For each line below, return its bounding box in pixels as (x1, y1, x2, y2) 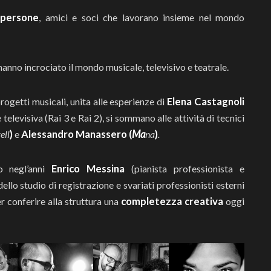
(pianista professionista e (131, 163, 245, 175)
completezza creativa (118, 195, 223, 208)
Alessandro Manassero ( (21, 128, 132, 141)
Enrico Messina (51, 162, 132, 175)
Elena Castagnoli (167, 95, 245, 108)
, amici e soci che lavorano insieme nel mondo (39, 11, 244, 24)
